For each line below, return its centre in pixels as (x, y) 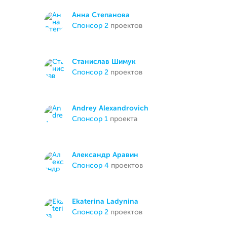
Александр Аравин (105, 155)
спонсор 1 (92, 119)
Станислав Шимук (104, 62)
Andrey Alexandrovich (110, 108)
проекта (123, 119)
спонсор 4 (93, 166)
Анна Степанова (101, 15)
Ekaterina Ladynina (105, 202)
